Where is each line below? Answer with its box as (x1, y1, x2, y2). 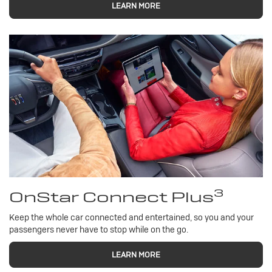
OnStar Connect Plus (9, 188, 214, 207)
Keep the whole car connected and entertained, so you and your (9, 212, 254, 223)
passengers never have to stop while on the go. (9, 224, 188, 236)
